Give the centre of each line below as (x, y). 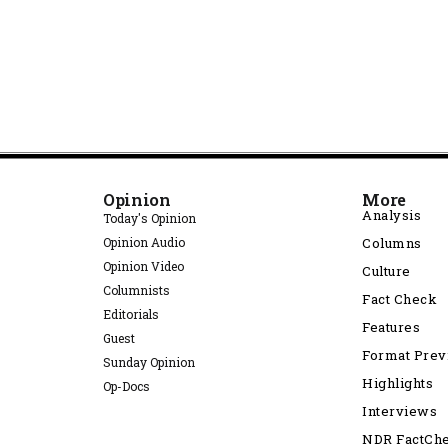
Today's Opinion (149, 218)
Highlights (398, 383)
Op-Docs (126, 386)
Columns (392, 243)
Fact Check (400, 299)
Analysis (392, 215)
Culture (386, 271)
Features (391, 327)
